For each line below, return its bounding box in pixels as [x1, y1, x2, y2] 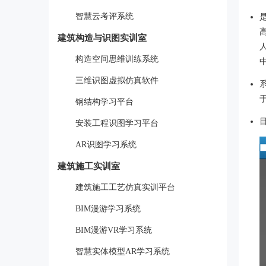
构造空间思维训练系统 [75, 55, 159, 64]
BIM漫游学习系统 [75, 204, 141, 213]
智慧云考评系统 [75, 12, 134, 21]
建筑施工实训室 [58, 161, 120, 171]
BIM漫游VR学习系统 [75, 226, 152, 235]
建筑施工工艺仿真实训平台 [75, 183, 175, 192]
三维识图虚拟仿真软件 [75, 76, 159, 85]
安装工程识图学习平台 [75, 119, 159, 128]
